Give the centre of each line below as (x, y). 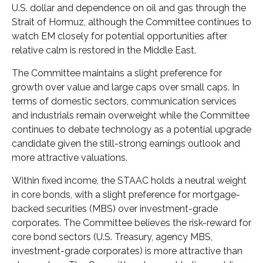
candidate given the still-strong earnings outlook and (126, 143)
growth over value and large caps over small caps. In (126, 87)
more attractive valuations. (70, 157)
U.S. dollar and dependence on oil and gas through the (129, 8)
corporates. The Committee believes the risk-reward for (131, 222)
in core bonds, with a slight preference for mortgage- (126, 194)
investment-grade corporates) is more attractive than (127, 251)
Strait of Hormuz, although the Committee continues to (131, 22)
